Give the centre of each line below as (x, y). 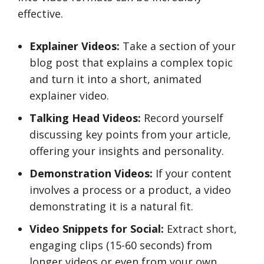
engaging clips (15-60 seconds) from (121, 245)
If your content (192, 173)
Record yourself (182, 118)
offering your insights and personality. (127, 151)
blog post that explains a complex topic (131, 62)
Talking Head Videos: (85, 118)
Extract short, (200, 229)
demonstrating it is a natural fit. (111, 206)
